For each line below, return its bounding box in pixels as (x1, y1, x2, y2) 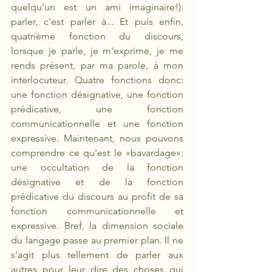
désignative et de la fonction (11, 176, 183, 188)
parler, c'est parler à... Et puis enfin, (11, 16, 183, 27)
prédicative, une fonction (11, 103, 183, 115)
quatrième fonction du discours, (11, 30, 183, 42)
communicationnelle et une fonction (11, 118, 183, 129)
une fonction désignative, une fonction (11, 89, 183, 100)
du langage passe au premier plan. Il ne (11, 234, 183, 246)
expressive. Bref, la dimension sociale (11, 220, 183, 231)
